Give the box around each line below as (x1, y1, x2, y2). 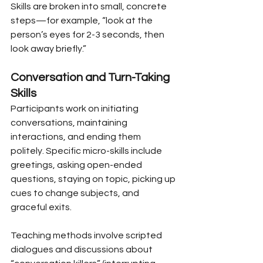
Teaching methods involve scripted (11, 230, 164, 240)
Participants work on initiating (11, 103, 140, 113)
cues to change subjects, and (11, 188, 141, 198)
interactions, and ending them (11, 131, 143, 141)
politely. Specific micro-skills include (11, 146, 164, 156)
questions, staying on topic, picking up (11, 174, 177, 184)
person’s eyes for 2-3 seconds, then (11, 29, 166, 39)
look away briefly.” (11, 43, 86, 53)
